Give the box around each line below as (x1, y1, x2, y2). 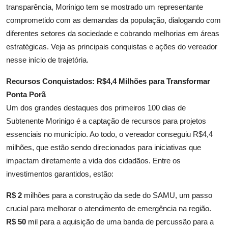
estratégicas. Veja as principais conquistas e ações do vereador (6, 42, 217, 51)
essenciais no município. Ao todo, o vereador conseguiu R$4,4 (6, 129, 213, 138)
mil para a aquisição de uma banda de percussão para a (28, 217, 214, 226)
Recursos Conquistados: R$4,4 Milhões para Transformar (6, 76, 210, 85)
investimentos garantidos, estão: (6, 169, 113, 178)
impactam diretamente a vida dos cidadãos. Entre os (6, 156, 181, 165)
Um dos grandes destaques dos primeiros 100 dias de (6, 103, 186, 112)
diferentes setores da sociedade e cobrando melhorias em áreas (6, 28, 219, 38)
